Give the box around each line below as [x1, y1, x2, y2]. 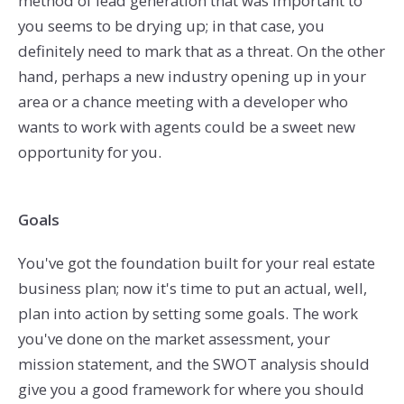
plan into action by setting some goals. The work [17, 303, 358, 325]
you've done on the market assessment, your [17, 328, 330, 350]
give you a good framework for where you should [17, 379, 364, 400]
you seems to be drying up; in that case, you [17, 14, 325, 36]
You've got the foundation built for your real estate [17, 252, 375, 274]
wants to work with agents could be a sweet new [17, 115, 355, 137]
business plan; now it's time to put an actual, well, [17, 278, 367, 299]
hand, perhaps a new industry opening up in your [17, 65, 366, 87]
